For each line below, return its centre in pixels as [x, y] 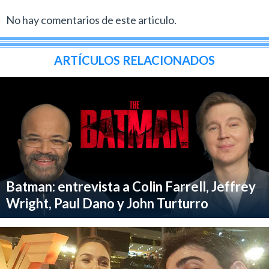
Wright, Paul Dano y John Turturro [107, 203]
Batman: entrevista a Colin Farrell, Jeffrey [131, 186]
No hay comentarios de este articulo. [91, 20]
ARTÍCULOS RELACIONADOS [134, 60]
